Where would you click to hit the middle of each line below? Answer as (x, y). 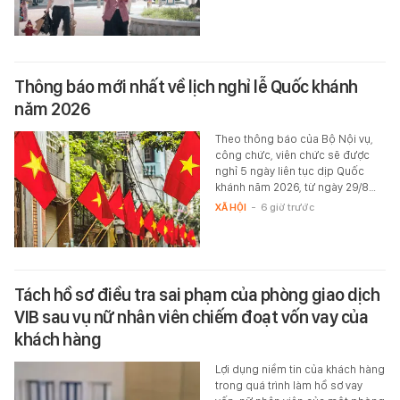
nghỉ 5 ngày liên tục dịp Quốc (289, 171)
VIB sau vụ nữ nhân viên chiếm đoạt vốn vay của (191, 317)
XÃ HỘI (230, 207)
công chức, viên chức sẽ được (292, 154)
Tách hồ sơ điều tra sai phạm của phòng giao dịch (197, 294)
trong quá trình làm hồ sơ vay (288, 385)
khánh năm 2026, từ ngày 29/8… (295, 187)
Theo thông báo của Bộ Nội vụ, (294, 138)
